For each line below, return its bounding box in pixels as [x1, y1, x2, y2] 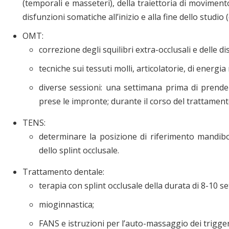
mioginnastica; [39, 198, 94, 210]
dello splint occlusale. [39, 144, 119, 156]
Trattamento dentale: [22, 166, 104, 177]
